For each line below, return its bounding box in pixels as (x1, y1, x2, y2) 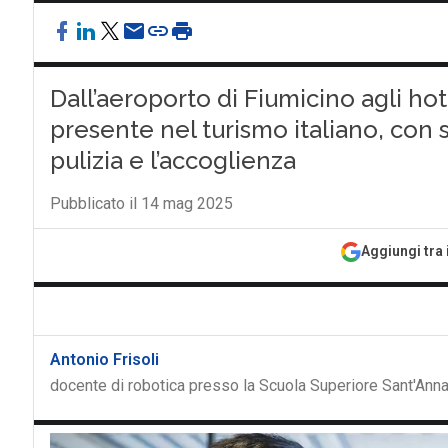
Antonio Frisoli (49, 350, 159, 369)
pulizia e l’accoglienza (49, 146, 296, 175)
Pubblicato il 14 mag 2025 (49, 194, 233, 213)
